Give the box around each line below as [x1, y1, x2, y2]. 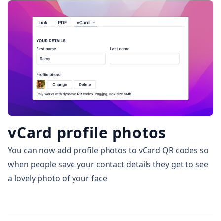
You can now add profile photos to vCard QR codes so [8, 145, 209, 156]
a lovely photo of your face [8, 173, 107, 184]
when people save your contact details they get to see [8, 159, 208, 170]
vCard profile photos [8, 122, 166, 143]
